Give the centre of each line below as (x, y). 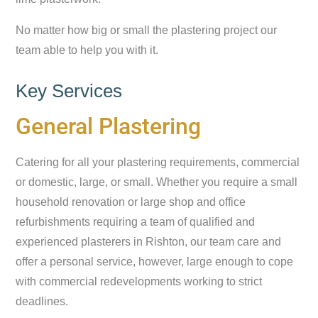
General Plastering (109, 126)
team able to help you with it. (87, 50)
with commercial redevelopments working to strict (139, 281)
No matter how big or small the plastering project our (147, 30)
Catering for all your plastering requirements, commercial (158, 162)
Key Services (69, 91)
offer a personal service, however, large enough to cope (155, 262)
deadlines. (42, 301)
